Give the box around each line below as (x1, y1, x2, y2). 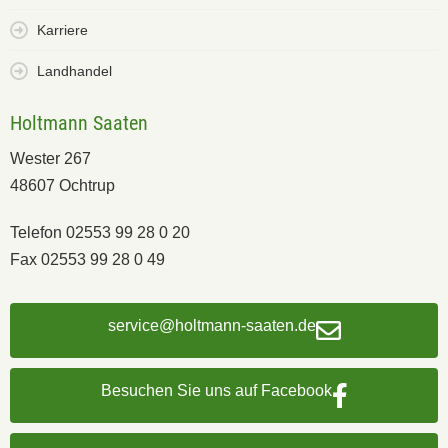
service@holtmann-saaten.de (107, 317, 316, 335)
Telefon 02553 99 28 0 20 (10, 224, 190, 242)
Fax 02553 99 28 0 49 (10, 251, 165, 269)
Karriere (37, 22, 88, 39)
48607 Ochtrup (10, 177, 115, 195)
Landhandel (37, 63, 112, 80)
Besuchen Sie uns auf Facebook (100, 382, 332, 400)
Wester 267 (10, 150, 91, 168)
